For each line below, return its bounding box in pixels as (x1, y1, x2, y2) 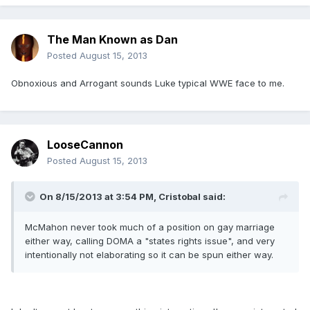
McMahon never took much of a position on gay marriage (25, 221, 275, 233)
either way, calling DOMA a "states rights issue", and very (25, 235, 275, 247)
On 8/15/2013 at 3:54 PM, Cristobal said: (39, 191, 226, 203)
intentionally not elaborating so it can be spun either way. (25, 249, 273, 261)
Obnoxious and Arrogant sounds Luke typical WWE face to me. (11, 77, 284, 89)
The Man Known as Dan (47, 33, 178, 47)
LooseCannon (47, 138, 123, 152)
